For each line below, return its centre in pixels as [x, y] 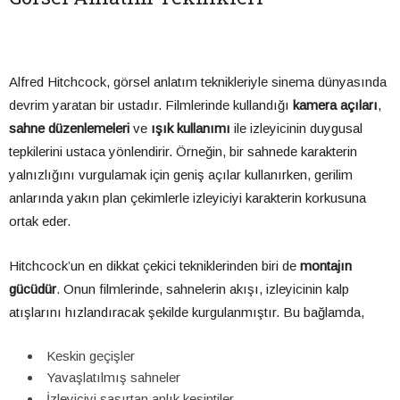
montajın [326, 266]
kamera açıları [335, 105]
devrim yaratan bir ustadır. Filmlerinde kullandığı [151, 105]
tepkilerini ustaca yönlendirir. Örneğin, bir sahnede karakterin [183, 152]
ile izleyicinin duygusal [296, 129]
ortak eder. [40, 221]
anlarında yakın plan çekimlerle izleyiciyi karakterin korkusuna [187, 198]
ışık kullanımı [191, 129]
